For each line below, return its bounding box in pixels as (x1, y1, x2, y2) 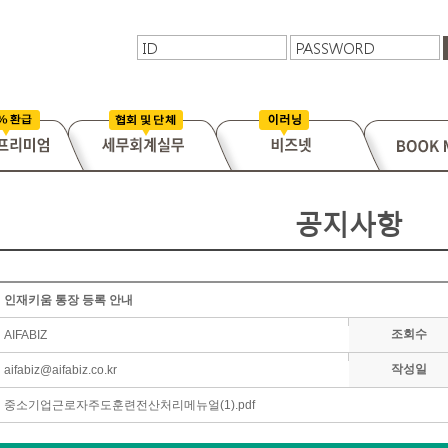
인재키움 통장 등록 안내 (4, 293, 133, 307)
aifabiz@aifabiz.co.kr (4, 363, 117, 377)
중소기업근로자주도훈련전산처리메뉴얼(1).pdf (4, 398, 255, 412)
